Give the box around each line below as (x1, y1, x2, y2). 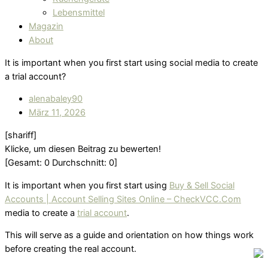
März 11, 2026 (29, 107, 86, 118)
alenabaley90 (29, 93, 83, 105)
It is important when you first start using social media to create (5, 57, 258, 68)
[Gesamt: (5, 157, 44, 169)
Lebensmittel (53, 7, 105, 19)
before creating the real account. (5, 243, 136, 255)
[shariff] (5, 130, 36, 141)
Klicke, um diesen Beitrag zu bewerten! (5, 144, 161, 155)
